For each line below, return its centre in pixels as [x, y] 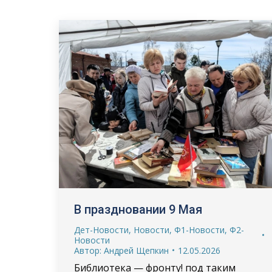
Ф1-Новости [199, 229]
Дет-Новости [101, 229]
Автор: [89, 250]
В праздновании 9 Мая [138, 209]
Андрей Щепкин [136, 250]
